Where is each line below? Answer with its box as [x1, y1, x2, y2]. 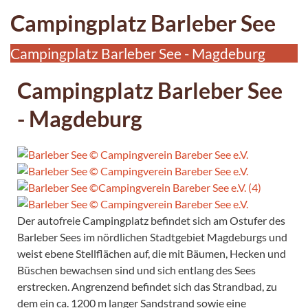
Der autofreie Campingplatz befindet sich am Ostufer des [17, 213, 285, 227]
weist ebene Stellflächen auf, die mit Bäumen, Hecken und [17, 246, 286, 260]
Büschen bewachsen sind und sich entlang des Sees [17, 263, 256, 276]
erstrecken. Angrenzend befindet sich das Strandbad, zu [17, 279, 277, 293]
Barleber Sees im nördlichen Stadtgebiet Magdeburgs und [17, 230, 287, 243]
